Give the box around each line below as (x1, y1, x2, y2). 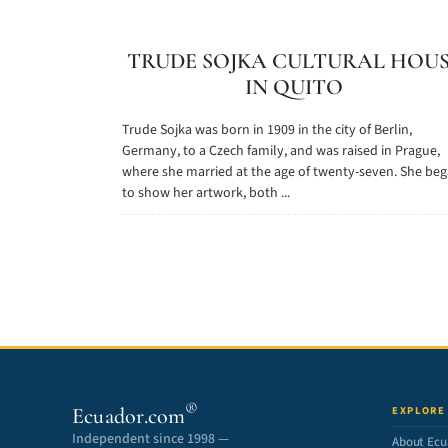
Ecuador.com (72, 403, 186, 429)
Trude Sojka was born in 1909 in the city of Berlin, (122, 120, 412, 140)
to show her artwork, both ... (122, 183, 290, 203)
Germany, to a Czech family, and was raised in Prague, (122, 141, 440, 161)
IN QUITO (245, 74, 344, 100)
